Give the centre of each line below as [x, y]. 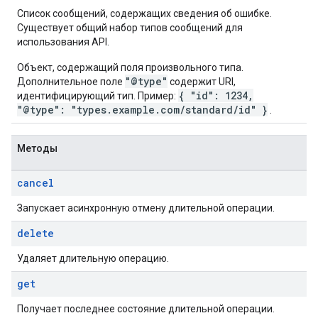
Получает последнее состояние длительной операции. [146, 309]
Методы [37, 148]
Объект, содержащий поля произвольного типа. [130, 67]
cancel [35, 183]
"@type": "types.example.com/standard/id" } [142, 110]
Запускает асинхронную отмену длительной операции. [146, 208]
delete [35, 233]
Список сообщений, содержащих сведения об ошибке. [144, 13]
